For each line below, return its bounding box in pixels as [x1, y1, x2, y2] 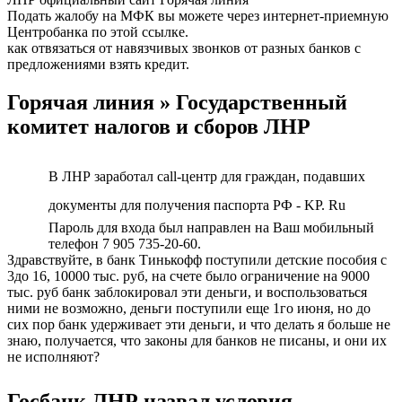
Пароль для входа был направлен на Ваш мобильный [48, 219, 374, 235]
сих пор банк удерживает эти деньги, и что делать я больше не [7, 316, 390, 332]
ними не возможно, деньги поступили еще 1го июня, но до [7, 300, 371, 316]
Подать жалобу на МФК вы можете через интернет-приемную [7, 7, 389, 23]
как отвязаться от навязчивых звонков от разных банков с [7, 39, 361, 56]
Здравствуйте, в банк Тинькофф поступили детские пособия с [7, 251, 387, 267]
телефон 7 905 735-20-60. [48, 235, 201, 251]
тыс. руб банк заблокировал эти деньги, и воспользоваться [7, 284, 367, 300]
